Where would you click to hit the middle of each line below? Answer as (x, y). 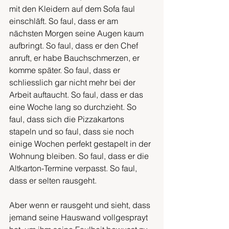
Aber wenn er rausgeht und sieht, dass (81, 205)
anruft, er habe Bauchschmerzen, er (75, 58)
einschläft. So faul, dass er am (65, 21)
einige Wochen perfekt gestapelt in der (81, 144)
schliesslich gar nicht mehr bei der (73, 82)
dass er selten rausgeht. (54, 180)
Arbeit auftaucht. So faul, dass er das (77, 95)
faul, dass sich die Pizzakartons (68, 119)
